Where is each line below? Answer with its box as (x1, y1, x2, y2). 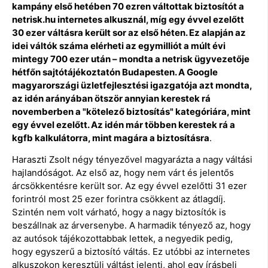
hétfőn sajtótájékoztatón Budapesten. (12, 66, 178, 78)
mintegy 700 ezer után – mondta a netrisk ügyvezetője (12, 53, 249, 65)
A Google (178, 66, 218, 78)
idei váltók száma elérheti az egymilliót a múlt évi (12, 39, 226, 51)
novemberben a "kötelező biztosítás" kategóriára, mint (12, 105, 251, 117)
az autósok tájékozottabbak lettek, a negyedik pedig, (12, 233, 233, 245)
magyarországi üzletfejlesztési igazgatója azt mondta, (12, 79, 252, 91)
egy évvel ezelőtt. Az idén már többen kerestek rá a (12, 118, 235, 130)
